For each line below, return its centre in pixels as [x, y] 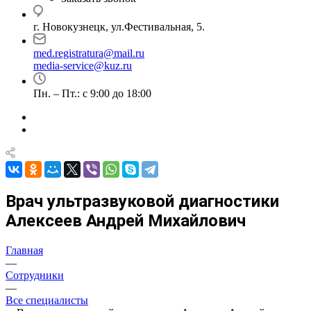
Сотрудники [35, 275]
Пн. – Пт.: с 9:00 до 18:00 [92, 93]
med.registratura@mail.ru [89, 53]
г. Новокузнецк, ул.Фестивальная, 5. [119, 27]
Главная [24, 250]
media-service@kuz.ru [83, 66]
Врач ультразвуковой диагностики [142, 201]
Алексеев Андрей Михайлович [126, 220]
